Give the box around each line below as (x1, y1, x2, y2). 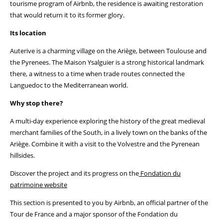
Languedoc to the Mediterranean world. (10, 81, 128, 90)
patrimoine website (10, 180, 67, 189)
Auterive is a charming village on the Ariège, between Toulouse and (10, 46, 207, 55)
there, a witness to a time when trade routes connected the (10, 69, 185, 78)
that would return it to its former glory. (10, 10, 124, 19)
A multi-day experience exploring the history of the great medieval (10, 116, 205, 125)
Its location (10, 28, 46, 37)
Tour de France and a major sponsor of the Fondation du (10, 210, 178, 219)
